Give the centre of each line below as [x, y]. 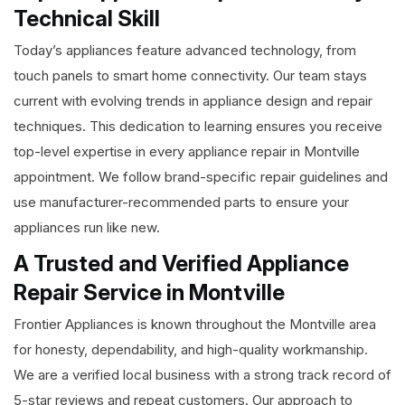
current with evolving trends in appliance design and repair [193, 101]
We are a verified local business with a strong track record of [202, 375]
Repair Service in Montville [151, 293]
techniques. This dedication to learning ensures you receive [198, 127]
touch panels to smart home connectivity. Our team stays [190, 76]
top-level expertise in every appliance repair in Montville [187, 152]
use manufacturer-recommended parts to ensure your [181, 202]
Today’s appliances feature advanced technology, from [185, 51]
